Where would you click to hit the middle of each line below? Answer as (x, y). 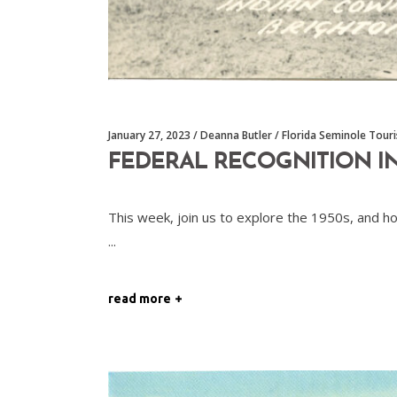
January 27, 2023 (149, 135)
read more (140, 298)
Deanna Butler (236, 135)
